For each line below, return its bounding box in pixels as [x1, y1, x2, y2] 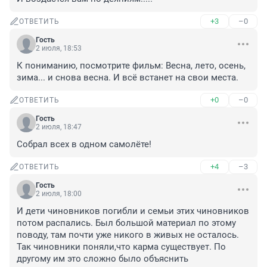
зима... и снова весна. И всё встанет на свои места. [17, 72, 238, 83]
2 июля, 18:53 [36, 44, 82, 53]
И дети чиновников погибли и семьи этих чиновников [17, 206, 249, 217]
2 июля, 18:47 [36, 123, 82, 132]
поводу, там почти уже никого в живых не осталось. [17, 229, 239, 241]
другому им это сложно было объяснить [17, 253, 188, 265]
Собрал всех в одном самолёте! [17, 139, 151, 150]
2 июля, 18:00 [36, 190, 82, 198]
